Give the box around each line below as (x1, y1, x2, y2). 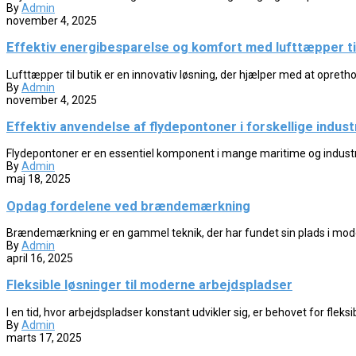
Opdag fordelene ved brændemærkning (6, 198, 250, 214)
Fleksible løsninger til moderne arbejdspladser (6, 277, 292, 293)
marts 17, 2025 (6, 331, 82, 344)
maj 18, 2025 (6, 172, 71, 186)
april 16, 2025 (6, 252, 73, 265)
